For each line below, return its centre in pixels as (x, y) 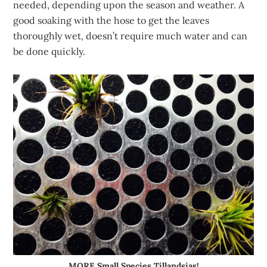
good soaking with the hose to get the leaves (111, 21)
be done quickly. (49, 52)
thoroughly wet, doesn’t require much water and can (131, 36)
